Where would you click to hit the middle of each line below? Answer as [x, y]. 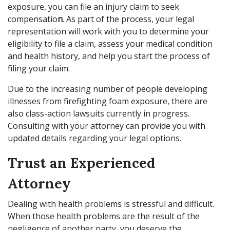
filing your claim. [40, 68]
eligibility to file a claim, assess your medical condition [110, 44]
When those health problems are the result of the [104, 216]
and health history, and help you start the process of [109, 56]
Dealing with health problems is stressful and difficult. [111, 204]
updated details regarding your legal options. [95, 138]
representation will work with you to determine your [108, 31]
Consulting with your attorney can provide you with [107, 126]
